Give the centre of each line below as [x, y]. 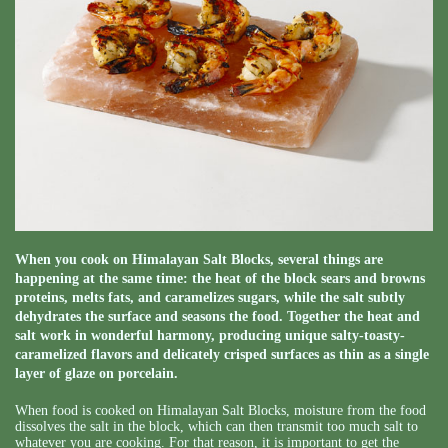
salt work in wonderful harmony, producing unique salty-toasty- [210, 336]
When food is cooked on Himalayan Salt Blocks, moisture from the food [220, 411]
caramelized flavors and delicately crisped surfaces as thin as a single [222, 355]
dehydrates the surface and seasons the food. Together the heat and [217, 317]
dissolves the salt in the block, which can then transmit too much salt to [216, 427]
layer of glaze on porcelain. [96, 374]
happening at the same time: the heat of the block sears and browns [220, 279]
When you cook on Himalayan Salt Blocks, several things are [199, 260]
